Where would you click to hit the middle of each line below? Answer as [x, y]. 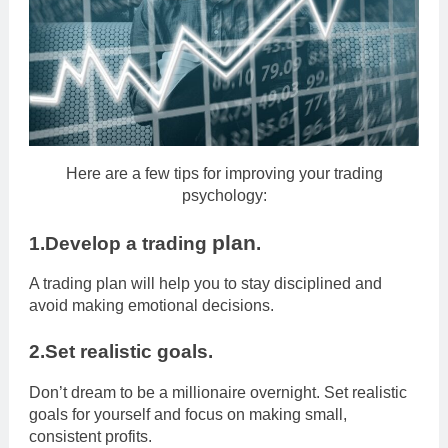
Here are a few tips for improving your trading [224, 173]
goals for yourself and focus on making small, [188, 415]
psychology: [224, 195]
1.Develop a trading [120, 243]
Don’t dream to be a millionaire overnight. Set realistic [218, 393]
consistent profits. [90, 437]
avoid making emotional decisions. [151, 306]
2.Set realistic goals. [121, 352]
